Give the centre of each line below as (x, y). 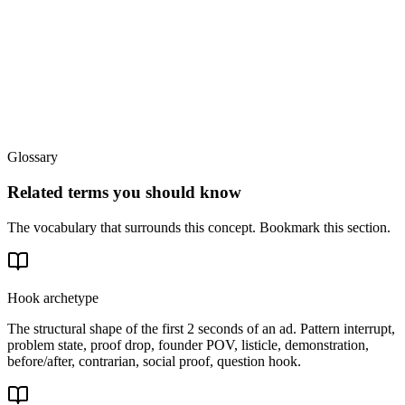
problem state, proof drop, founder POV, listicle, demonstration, (188, 344)
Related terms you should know (124, 192)
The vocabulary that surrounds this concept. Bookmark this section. (199, 227)
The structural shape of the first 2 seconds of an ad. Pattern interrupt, (201, 328)
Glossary (33, 157)
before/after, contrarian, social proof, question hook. (154, 361)
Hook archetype (53, 297)
